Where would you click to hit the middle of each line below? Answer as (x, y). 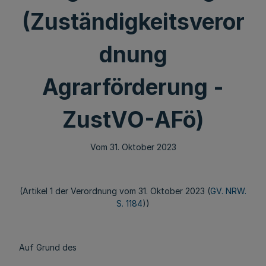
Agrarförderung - (133, 87)
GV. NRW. (228, 191)
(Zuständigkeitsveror (133, 22)
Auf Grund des (48, 247)
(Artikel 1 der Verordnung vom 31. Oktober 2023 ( (115, 191)
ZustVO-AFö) (133, 120)
